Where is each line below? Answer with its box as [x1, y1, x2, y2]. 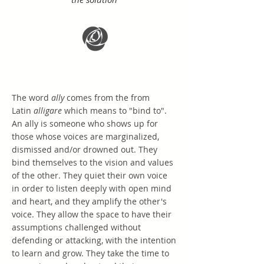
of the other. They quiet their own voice [12, 170, 167, 181]
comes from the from [64, 92, 150, 103]
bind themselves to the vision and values [12, 157, 173, 168]
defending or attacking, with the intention [12, 235, 176, 246]
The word [12, 92, 51, 103]
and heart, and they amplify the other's [12, 196, 167, 207]
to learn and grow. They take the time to [12, 247, 169, 259]
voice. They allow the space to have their [12, 209, 171, 220]
